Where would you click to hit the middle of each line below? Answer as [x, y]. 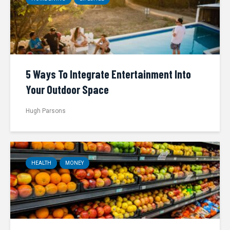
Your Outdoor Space [67, 89]
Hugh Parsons [46, 111]
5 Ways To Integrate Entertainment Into [108, 74]
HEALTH [41, 163]
